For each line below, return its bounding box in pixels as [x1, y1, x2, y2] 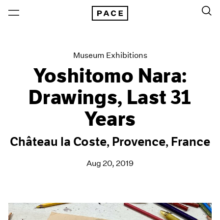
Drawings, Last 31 [28, 86, 192, 110]
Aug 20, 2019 [86, 159, 134, 168]
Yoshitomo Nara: [33, 64, 187, 88]
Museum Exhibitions [73, 51, 147, 60]
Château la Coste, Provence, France [10, 135, 210, 149]
